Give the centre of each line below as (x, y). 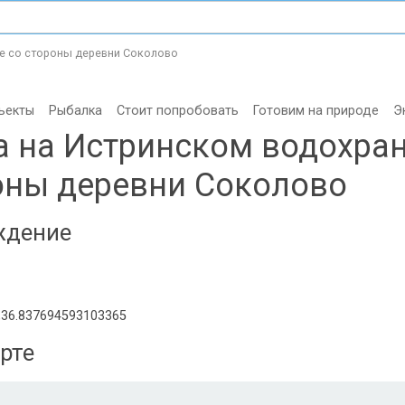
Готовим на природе (316, 110)
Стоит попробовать (178, 110)
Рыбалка (75, 110)
